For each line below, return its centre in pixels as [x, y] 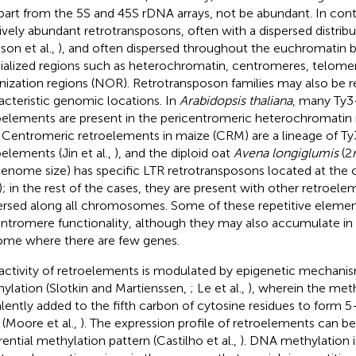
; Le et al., [219, 288]
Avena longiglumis [286, 153]
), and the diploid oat [174, 153]
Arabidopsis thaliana [236, 100]
